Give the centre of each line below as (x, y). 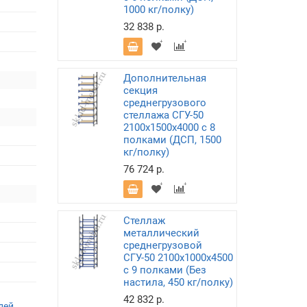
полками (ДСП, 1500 (172, 140)
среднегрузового (164, 103)
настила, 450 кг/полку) (178, 282)
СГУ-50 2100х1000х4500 (178, 258)
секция (140, 90)
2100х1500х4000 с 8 (169, 127)
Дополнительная (164, 78)
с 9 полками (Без (164, 270)
